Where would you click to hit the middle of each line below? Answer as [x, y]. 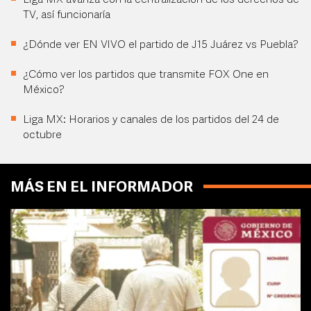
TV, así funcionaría [67, 16]
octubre [42, 136]
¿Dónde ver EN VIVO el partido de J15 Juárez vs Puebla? [161, 45]
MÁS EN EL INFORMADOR [102, 188]
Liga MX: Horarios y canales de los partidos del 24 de [151, 120]
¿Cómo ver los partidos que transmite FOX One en [146, 75]
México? [44, 91]
